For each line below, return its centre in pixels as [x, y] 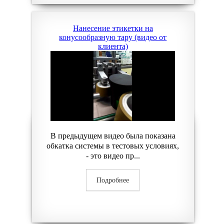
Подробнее [113, 180]
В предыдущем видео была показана [113, 136]
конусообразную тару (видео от [113, 37]
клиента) [113, 46]
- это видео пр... [113, 156]
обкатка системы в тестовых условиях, [113, 146]
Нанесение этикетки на [113, 28]
